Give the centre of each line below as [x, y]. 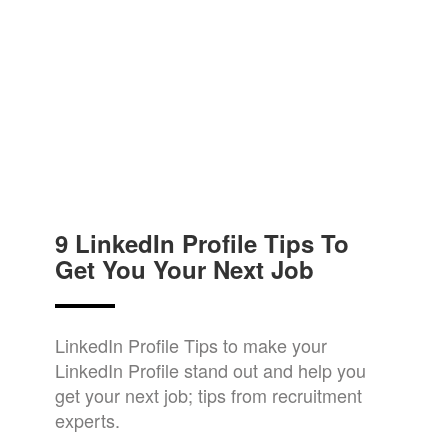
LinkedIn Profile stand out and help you [210, 370]
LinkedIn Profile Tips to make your [191, 345]
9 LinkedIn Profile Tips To [202, 243]
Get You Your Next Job [184, 269]
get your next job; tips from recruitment [208, 395]
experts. [87, 420]
